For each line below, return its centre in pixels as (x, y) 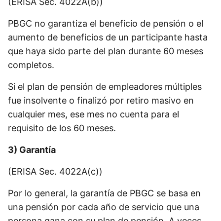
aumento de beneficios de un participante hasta (108, 37)
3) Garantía (32, 150)
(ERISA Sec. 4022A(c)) (56, 172)
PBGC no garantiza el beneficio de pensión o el (106, 24)
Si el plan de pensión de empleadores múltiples (105, 87)
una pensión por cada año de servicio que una (104, 207)
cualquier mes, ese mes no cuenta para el (93, 114)
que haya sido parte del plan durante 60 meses (106, 51)
